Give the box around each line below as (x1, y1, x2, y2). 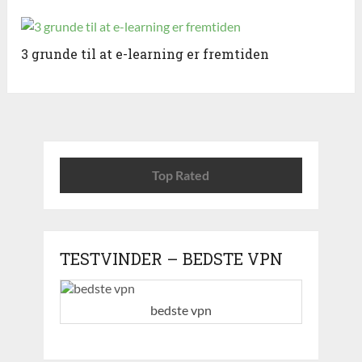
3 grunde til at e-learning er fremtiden (21, 45, 270, 63)
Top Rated (152, 167, 210, 183)
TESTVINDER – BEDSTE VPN (59, 248, 283, 270)
